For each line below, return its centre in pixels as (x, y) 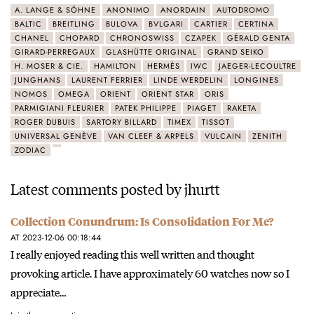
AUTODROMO (243, 10)
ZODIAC (30, 150)
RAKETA (242, 108)
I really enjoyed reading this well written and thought (132, 254)
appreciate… (39, 292)
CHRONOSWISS (142, 38)
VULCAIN (223, 136)
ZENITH (267, 136)
